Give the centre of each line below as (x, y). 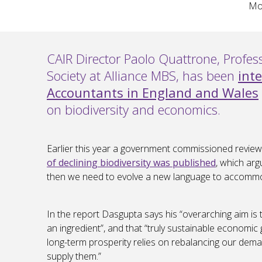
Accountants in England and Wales (153, 93)
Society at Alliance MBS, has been (142, 76)
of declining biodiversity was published (131, 163)
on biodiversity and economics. (134, 110)
